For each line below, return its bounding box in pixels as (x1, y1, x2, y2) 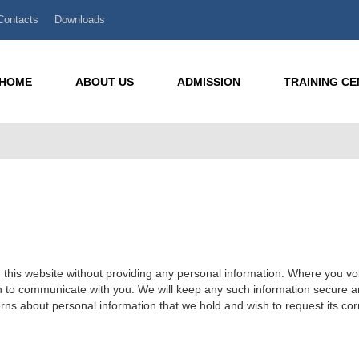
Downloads (54, 14, 105, 26)
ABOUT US (75, 75, 134, 88)
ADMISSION (177, 75, 240, 88)
